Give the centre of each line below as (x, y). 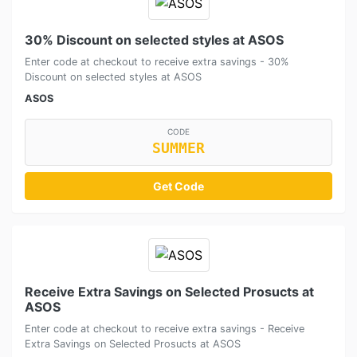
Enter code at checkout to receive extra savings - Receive (165, 328)
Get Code (178, 186)
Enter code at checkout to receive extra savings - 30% (157, 61)
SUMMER (178, 148)
